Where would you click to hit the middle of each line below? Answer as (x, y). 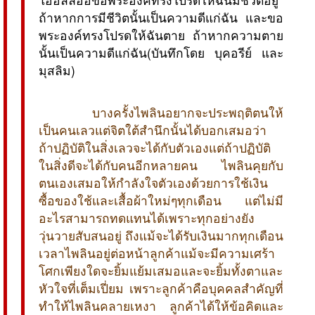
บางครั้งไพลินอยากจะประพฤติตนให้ (185, 112)
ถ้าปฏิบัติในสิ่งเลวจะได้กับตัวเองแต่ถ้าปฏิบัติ (155, 147)
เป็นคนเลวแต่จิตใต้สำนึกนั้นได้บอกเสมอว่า (153, 129)
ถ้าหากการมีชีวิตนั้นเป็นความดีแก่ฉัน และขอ (161, 17)
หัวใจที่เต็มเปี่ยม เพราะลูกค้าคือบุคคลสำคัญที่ (161, 288)
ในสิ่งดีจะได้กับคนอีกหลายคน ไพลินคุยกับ (161, 165)
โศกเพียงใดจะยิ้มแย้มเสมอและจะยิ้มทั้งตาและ (161, 270)
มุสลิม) (57, 70)
